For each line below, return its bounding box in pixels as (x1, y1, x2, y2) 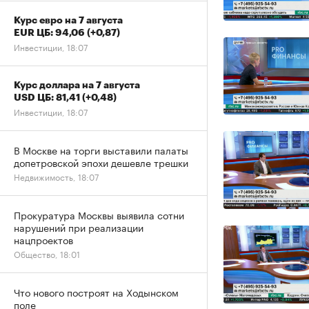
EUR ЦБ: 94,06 (14, 28, 87, 37)
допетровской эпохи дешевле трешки (14, 154, 188, 170)
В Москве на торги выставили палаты (14, 142, 188, 157)
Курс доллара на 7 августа (14, 80, 140, 90)
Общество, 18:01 (14, 247, 80, 260)
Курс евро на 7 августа (14, 15, 123, 25)
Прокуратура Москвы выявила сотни (14, 207, 184, 222)
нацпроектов (14, 232, 73, 247)
